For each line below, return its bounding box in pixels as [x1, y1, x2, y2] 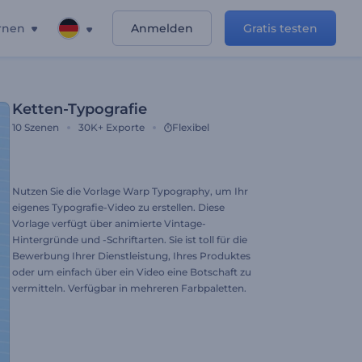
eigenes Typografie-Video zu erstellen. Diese [12, 201, 225, 213]
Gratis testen [243, 21, 318, 36]
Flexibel [172, 121, 209, 133]
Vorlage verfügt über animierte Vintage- [12, 217, 206, 229]
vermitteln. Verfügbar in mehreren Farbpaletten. [12, 282, 246, 294]
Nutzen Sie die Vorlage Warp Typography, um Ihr [12, 185, 248, 197]
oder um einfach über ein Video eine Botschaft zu [12, 266, 251, 278]
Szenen [24, 121, 59, 133]
